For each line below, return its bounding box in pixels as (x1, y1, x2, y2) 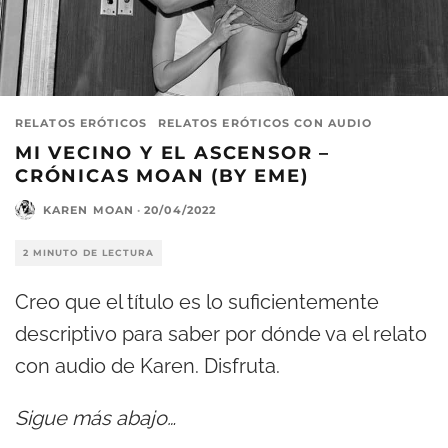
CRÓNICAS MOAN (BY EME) (15, 165, 309, 188)
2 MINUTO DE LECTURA (23, 247, 154, 259)
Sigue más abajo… (15, 406, 176, 431)
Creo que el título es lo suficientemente (15, 290, 379, 315)
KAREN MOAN (43, 203, 134, 218)
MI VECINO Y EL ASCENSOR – (15, 142, 330, 165)
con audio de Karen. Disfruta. (15, 354, 280, 379)
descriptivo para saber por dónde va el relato (15, 322, 427, 347)
